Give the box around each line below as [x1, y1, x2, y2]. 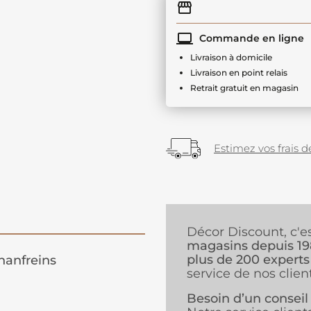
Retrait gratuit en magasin [190, 83, 299, 93]
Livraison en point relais [190, 67, 287, 78]
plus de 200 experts [187, 252, 310, 268]
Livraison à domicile [190, 52, 272, 62]
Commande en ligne [196, 31, 304, 44]
